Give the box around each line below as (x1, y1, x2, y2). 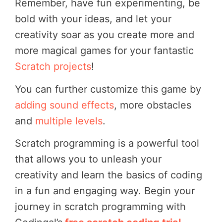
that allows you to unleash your (15, 153, 162, 166)
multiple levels (35, 114, 103, 127)
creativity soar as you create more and (15, 29, 194, 41)
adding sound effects (15, 99, 114, 111)
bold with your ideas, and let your (15, 13, 171, 25)
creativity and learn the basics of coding (15, 169, 202, 181)
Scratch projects (15, 60, 91, 73)
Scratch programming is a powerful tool (15, 137, 199, 150)
